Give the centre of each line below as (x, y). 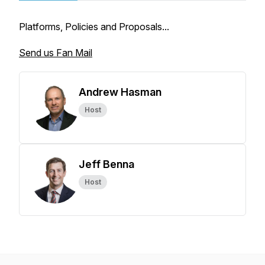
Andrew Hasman (120, 92)
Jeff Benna (106, 164)
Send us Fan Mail (56, 53)
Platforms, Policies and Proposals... (94, 27)
